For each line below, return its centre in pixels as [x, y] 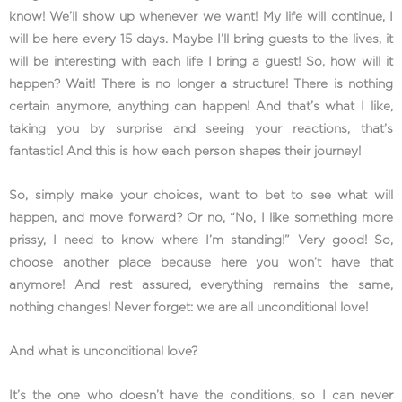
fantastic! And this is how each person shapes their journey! [187, 151]
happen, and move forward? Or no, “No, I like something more [201, 218]
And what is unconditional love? [105, 351]
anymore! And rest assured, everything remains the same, [201, 285]
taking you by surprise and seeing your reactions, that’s [201, 129]
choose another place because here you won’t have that [201, 262]
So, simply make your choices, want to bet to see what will [201, 195]
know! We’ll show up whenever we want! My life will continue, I [201, 17]
